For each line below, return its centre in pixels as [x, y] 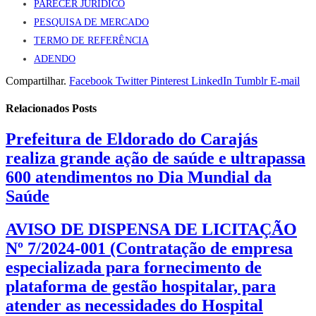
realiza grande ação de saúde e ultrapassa [156, 158]
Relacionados [39, 109]
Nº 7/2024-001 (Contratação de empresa [149, 249]
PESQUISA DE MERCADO [91, 22]
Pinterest [169, 80]
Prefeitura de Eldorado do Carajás [132, 139]
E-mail [285, 80]
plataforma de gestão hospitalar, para [141, 287]
